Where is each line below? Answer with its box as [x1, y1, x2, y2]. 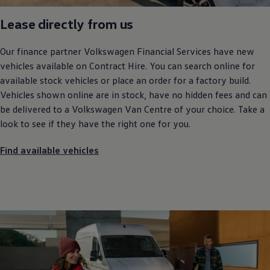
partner [48, 45, 81, 57]
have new [211, 45, 254, 57]
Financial [134, 45, 174, 57]
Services [177, 45, 211, 57]
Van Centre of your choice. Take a [122, 102, 265, 115]
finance [17, 45, 48, 57]
